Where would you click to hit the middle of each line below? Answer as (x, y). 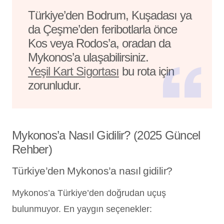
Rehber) (32, 149)
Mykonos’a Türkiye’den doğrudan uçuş (89, 193)
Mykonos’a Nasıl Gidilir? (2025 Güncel (106, 135)
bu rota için (146, 71)
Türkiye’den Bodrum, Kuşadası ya (110, 15)
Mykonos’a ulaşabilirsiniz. (88, 57)
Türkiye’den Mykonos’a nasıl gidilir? (92, 170)
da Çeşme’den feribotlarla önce (103, 29)
